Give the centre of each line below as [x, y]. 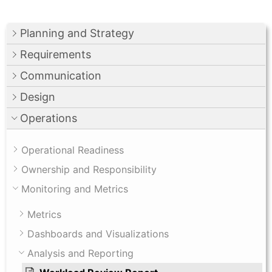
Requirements [56, 54]
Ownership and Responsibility [89, 169]
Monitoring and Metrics [75, 189]
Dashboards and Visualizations [98, 233]
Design [38, 97]
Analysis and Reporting [80, 253]
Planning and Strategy [77, 33]
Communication [61, 75]
